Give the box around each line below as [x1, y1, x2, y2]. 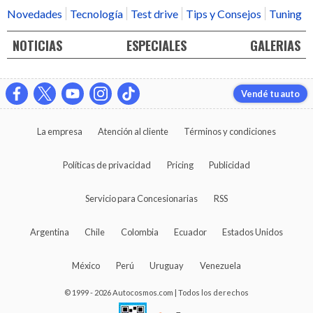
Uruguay [150, 259, 184, 271]
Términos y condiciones [184, 125, 277, 137]
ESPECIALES [126, 35, 187, 54]
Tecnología [70, 7, 123, 21]
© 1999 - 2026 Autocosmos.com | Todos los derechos [64, 287, 249, 297]
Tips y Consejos [186, 7, 261, 21]
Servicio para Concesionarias [85, 192, 198, 204]
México [72, 259, 101, 271]
